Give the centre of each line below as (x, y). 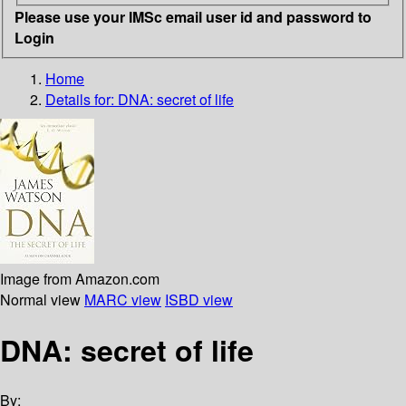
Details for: (82, 99)
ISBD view (199, 299)
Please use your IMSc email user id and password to (193, 16)
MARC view (123, 299)
